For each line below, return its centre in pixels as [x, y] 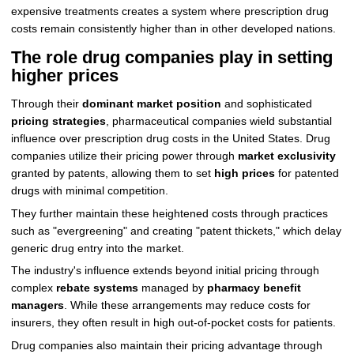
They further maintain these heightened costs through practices [169, 213]
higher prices [64, 76]
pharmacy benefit [254, 288]
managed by [172, 288]
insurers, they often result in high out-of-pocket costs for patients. [173, 323]
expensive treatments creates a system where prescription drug [169, 11]
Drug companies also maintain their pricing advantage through [166, 346]
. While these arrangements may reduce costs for [187, 306]
